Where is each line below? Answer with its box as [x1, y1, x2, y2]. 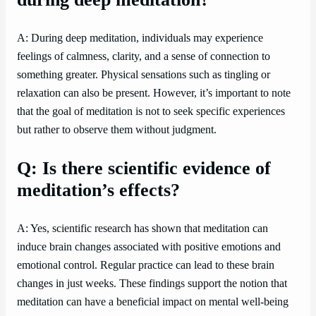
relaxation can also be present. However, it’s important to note [17, 87, 291, 100]
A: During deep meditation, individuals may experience [17, 32, 263, 45]
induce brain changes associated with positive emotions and [17, 240, 281, 253]
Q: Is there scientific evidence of [17, 157, 271, 178]
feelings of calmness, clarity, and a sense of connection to [17, 50, 270, 63]
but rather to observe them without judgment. [17, 123, 217, 137]
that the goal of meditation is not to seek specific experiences [17, 105, 285, 119]
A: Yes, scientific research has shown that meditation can [17, 221, 268, 235]
